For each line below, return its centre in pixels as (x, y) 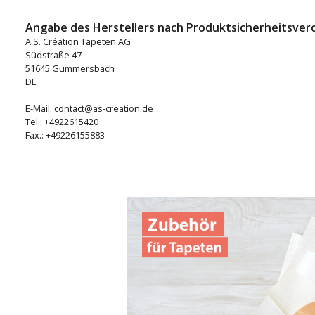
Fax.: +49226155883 (65, 135)
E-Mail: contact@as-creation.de (89, 108)
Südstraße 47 (53, 55)
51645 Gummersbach (70, 68)
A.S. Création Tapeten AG (78, 41)
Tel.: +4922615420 (62, 122)
